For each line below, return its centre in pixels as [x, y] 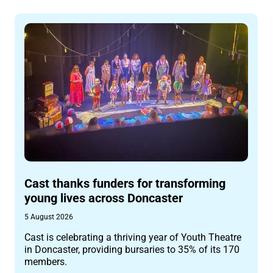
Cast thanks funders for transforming [125, 183]
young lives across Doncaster [104, 198]
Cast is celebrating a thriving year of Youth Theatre [133, 237]
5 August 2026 [49, 217]
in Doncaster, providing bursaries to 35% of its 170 [132, 249]
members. [46, 261]
